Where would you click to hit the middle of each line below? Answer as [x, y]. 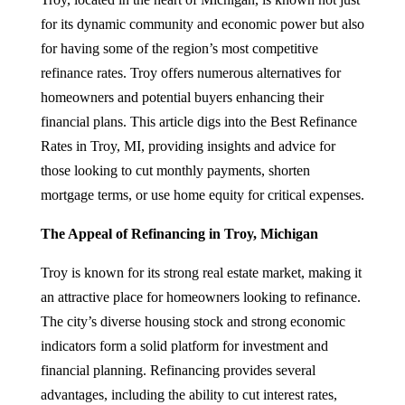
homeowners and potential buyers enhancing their [182, 97]
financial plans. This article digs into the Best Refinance [198, 121]
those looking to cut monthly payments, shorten [175, 170]
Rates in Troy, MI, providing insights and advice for [188, 146]
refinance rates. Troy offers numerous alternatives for [190, 72]
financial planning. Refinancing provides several [178, 370]
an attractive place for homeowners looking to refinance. [200, 297]
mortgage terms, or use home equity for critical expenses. [202, 194]
